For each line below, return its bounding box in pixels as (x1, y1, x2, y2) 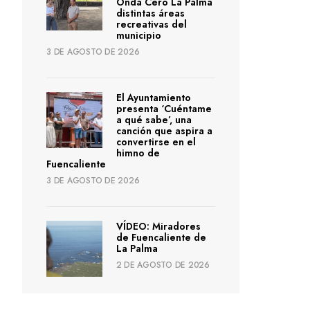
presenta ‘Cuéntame (116, 102, 212, 116)
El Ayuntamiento (116, 91, 191, 105)
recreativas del (116, 17, 187, 32)
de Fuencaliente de (116, 230, 206, 245)
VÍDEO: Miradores (116, 219, 201, 234)
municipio (116, 28, 161, 43)
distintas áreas (116, 6, 185, 21)
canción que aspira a (116, 124, 212, 138)
